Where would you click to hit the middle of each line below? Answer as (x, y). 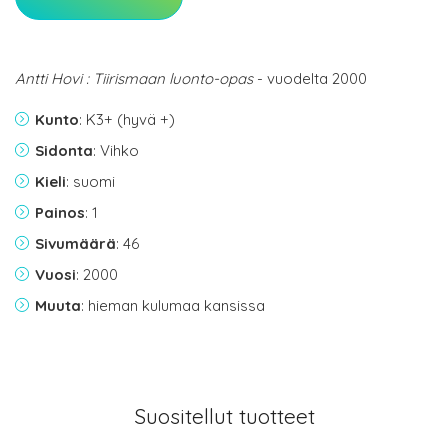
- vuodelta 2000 (310, 79)
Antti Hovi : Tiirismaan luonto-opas (134, 79)
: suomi (90, 182)
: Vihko (116, 151)
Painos (60, 213)
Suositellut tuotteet (224, 416)
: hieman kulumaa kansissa (173, 306)
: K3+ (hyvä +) (127, 120)
